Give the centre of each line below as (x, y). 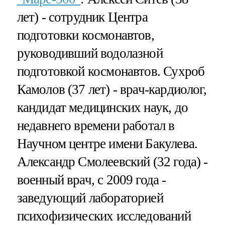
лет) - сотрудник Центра (82, 17)
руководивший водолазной (90, 53)
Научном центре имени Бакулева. (107, 143)
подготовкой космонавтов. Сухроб (111, 71)
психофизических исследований (104, 216)
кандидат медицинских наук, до (102, 107)
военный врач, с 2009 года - (91, 180)
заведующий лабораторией (90, 198)
